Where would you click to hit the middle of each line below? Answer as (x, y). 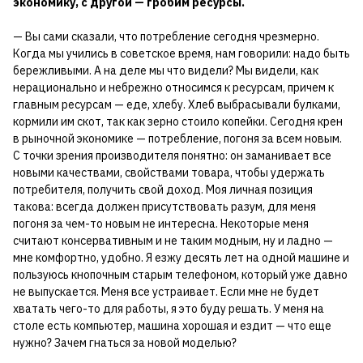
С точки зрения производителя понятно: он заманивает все (172, 155)
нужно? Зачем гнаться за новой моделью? (125, 342)
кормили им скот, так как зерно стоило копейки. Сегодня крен (178, 121)
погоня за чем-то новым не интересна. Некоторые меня (161, 223)
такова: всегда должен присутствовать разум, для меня (164, 206)
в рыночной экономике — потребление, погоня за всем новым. (177, 138)
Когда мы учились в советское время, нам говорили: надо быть (181, 53)
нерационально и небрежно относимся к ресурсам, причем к (173, 87)
